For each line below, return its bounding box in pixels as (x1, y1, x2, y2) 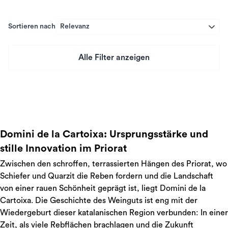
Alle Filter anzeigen (78, 53, 150, 62)
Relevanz (60, 23, 90, 30)
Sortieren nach (8, 23, 55, 30)
